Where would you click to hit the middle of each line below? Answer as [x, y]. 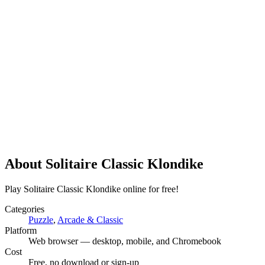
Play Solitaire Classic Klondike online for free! [92, 189]
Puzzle [41, 219]
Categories [25, 209]
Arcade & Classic [90, 219]
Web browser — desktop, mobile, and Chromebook [125, 241]
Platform [21, 230]
